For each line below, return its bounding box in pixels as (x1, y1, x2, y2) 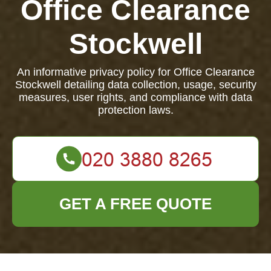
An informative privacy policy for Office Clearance (16, 66, 255, 78)
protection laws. (97, 104, 174, 116)
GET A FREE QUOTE (59, 195, 212, 213)
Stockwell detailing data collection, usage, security (15, 79, 256, 91)
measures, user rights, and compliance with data (19, 91, 252, 103)
